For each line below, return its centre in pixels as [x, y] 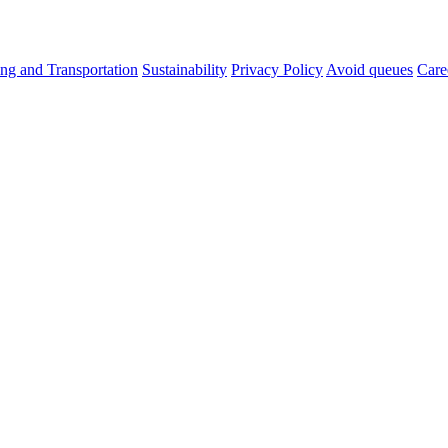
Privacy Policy [277, 69]
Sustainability [184, 69]
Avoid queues [369, 69]
